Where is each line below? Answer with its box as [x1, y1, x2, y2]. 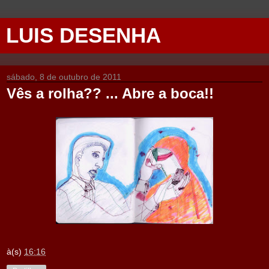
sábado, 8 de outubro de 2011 [7, 72, 121, 82]
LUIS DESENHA [6, 24, 161, 47]
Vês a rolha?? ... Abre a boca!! [7, 85, 214, 101]
